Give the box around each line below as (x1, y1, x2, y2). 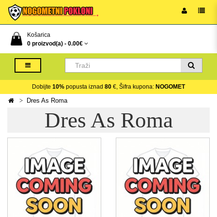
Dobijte (32, 83, 52, 90)
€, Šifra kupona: (111, 83, 155, 90)
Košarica (27, 31, 50, 38)
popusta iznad (64, 83, 105, 90)
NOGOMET (155, 83, 185, 90)
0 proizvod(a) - (27, 40, 68, 47)
